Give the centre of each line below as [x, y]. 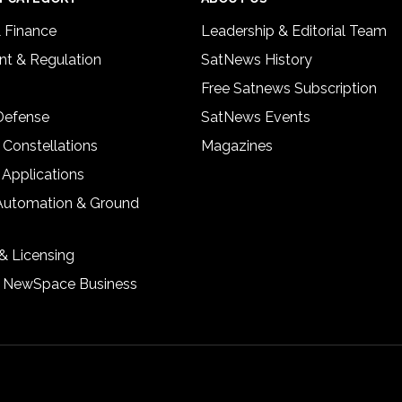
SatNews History [257, 59]
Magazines [237, 145]
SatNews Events [256, 117]
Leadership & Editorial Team [294, 31]
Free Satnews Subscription [289, 88]
